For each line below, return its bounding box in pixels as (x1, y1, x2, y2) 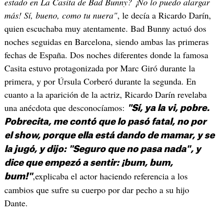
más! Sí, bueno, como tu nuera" (4, 9, 117, 21)
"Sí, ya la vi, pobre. (127, 103, 210, 112)
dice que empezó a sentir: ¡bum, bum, (4, 158, 173, 167)
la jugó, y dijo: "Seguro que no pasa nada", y (4, 144, 201, 153)
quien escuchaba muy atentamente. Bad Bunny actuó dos (4, 22, 206, 34)
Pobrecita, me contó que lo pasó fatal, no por (4, 117, 206, 126)
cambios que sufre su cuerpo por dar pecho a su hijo (4, 183, 189, 196)
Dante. (4, 197, 31, 209)
